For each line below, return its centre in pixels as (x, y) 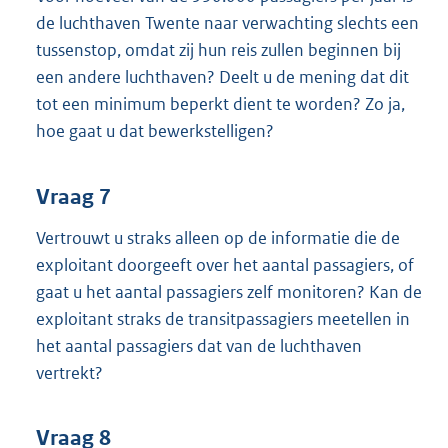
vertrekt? (69, 372)
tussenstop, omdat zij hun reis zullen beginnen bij (218, 50)
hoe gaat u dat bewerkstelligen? (155, 131)
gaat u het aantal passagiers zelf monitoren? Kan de (229, 291)
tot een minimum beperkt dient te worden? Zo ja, (220, 104)
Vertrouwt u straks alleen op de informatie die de (218, 237)
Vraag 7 (73, 196)
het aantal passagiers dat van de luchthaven (199, 345)
